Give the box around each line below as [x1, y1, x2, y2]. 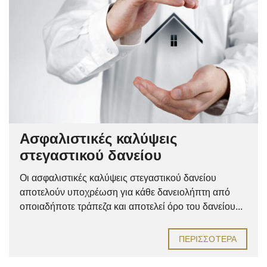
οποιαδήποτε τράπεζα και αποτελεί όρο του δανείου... [20, 201, 243, 212]
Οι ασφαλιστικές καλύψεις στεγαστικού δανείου [20, 172, 216, 183]
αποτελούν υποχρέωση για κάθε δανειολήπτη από [20, 187, 230, 197]
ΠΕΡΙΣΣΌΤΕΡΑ [178, 234, 237, 244]
